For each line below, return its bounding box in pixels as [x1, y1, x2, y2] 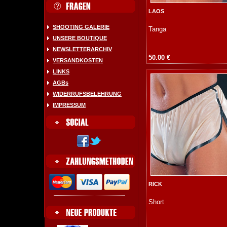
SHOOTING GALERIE [53, 24, 109, 30]
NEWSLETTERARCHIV [53, 46, 112, 52]
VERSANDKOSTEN [53, 57, 103, 63]
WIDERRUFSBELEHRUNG [53, 91, 122, 97]
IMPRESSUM [53, 102, 86, 108]
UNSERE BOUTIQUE [53, 35, 107, 41]
